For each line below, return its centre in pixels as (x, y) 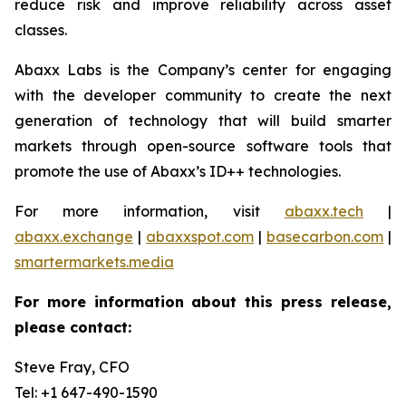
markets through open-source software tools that (203, 146)
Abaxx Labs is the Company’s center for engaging (203, 70)
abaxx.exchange (74, 237)
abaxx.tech (324, 211)
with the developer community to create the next (203, 95)
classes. (41, 30)
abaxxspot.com (200, 237)
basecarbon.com (325, 237)
